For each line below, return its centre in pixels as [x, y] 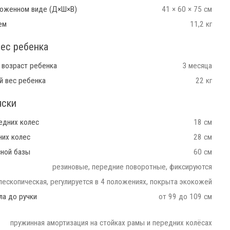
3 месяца [197, 66]
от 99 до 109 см [185, 197]
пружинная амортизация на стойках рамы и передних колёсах [111, 223]
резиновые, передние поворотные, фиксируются [132, 167]
